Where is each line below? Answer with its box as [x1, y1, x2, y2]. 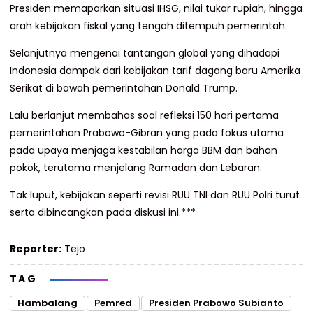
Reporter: [10, 242, 61, 256]
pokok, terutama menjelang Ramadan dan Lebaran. [10, 161, 262, 175]
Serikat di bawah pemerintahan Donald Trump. [10, 81, 238, 95]
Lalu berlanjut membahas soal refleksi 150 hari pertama [10, 108, 279, 122]
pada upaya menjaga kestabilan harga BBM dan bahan [10, 143, 277, 157]
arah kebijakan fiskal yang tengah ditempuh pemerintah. [10, 19, 287, 33]
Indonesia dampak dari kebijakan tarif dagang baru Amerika [10, 64, 300, 78]
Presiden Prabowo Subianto [149, 296, 284, 310]
